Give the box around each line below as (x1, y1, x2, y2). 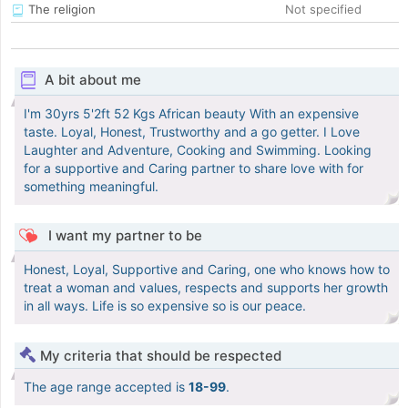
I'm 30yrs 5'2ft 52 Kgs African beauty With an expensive (24, 106, 359, 122)
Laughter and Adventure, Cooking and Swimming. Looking (24, 142, 372, 158)
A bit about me (44, 71, 141, 89)
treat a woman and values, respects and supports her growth (24, 280, 388, 296)
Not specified (285, 2, 362, 17)
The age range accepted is (24, 379, 189, 395)
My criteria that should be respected (40, 347, 281, 365)
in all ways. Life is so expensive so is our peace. (24, 298, 306, 314)
